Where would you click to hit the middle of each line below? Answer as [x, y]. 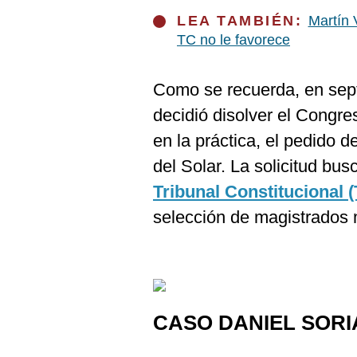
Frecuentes [49, 54]
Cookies [41, 15]
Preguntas [46, 41]
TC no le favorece [233, 40]
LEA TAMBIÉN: [243, 21]
